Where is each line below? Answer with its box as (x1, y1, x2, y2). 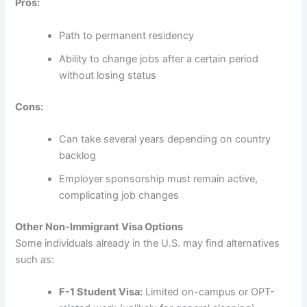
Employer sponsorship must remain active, (59, 173, 258, 185)
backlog (59, 149, 97, 162)
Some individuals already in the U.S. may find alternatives (15, 236, 280, 249)
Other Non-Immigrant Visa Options (15, 220, 184, 233)
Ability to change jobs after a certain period (59, 52, 259, 65)
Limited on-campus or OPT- (143, 286, 275, 299)
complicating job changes (59, 189, 180, 201)
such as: (15, 253, 55, 266)
